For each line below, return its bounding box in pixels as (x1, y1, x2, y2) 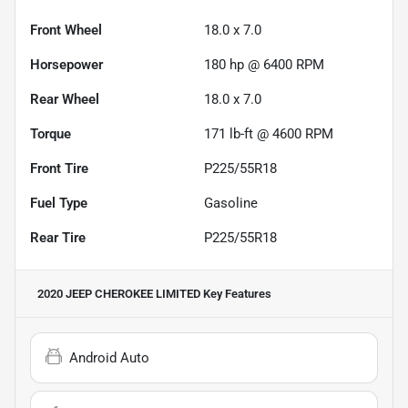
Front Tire (30, 159, 88, 177)
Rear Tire (30, 229, 86, 246)
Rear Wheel (30, 90, 99, 107)
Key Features (200, 286, 271, 301)
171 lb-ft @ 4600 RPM (204, 125, 333, 142)
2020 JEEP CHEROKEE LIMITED (37, 286, 200, 301)
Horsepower (30, 56, 103, 73)
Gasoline (204, 194, 258, 211)
